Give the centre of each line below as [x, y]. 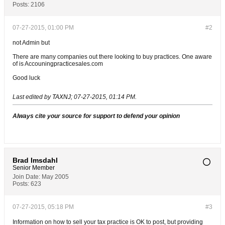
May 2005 [55, 177]
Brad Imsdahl [35, 160]
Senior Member [34, 168]
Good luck [26, 78]
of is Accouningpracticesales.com [58, 64]
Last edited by [32, 97]
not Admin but [31, 43]
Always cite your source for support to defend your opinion [96, 116]
